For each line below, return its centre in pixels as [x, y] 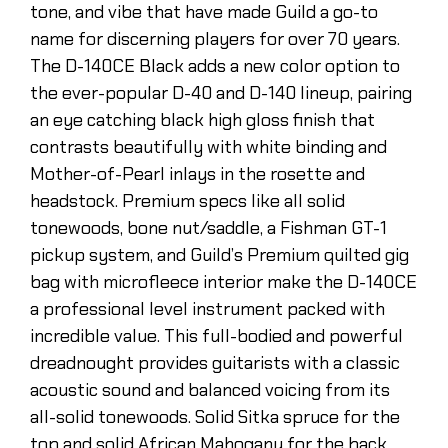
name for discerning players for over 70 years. [215, 38]
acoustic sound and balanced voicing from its [210, 389]
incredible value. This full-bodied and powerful [216, 335]
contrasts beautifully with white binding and [208, 146]
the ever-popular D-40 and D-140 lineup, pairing [221, 92]
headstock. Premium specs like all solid [187, 200]
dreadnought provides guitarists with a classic [215, 362]
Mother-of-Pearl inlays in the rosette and [197, 173]
